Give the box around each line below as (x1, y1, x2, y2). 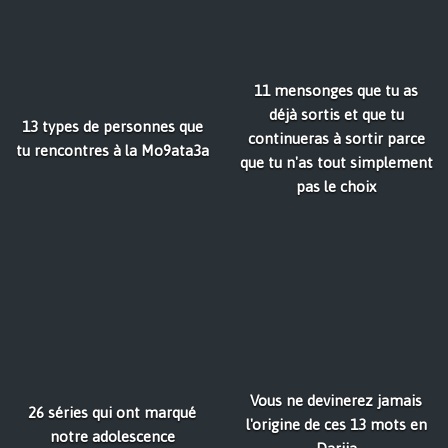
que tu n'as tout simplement (239, 154, 433, 171)
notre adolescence (49, 428, 175, 445)
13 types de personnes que (21, 118, 203, 135)
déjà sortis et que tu (268, 106, 404, 123)
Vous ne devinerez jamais (250, 392, 422, 409)
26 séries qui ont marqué (28, 404, 196, 421)
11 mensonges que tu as (254, 82, 418, 99)
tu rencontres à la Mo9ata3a (15, 142, 209, 159)
